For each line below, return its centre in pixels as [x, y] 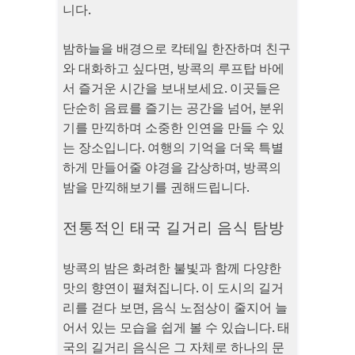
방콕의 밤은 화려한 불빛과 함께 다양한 [172, 268]
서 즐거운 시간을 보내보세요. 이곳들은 [172, 88]
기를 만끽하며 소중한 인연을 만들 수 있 [174, 128]
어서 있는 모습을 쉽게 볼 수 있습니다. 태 [176, 328]
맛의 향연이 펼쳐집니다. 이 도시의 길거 [173, 288]
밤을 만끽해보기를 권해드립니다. [156, 187]
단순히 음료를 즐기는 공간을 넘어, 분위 [174, 108]
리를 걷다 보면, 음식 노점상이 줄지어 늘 [175, 308]
